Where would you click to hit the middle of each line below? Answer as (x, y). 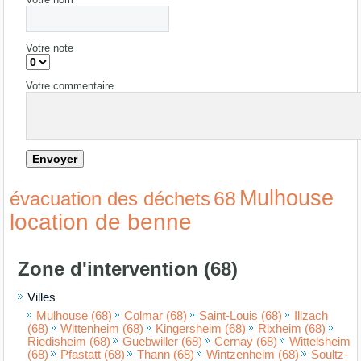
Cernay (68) (246, 341)
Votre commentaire (70, 85)
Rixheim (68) (292, 328)
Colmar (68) (156, 315)
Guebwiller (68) (163, 341)
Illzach (311, 315)
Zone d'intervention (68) (128, 268)
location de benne (101, 222)
